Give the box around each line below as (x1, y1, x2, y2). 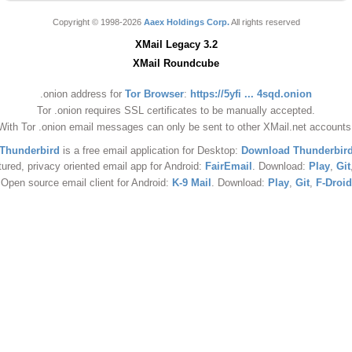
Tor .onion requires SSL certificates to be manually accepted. (37, 104, 315, 116)
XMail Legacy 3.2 (134, 38, 218, 50)
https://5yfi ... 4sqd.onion (190, 87, 312, 100)
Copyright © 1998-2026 (52, 17, 144, 27)
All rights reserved (229, 17, 300, 27)
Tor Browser (125, 87, 184, 100)
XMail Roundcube (133, 57, 219, 69)
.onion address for (40, 87, 125, 100)
